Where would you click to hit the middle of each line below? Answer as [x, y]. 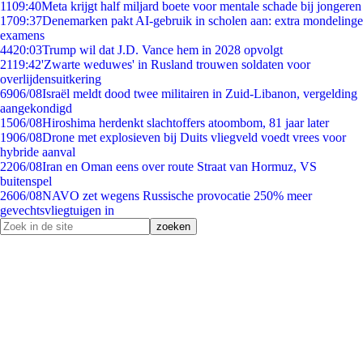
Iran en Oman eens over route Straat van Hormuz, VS [179, 167]
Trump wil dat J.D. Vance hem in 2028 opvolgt [162, 50]
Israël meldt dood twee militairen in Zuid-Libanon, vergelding [200, 94]
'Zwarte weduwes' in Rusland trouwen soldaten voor [176, 64]
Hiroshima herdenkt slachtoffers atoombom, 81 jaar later [186, 123]
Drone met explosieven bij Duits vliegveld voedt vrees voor [194, 137]
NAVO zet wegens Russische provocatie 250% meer [177, 196]
